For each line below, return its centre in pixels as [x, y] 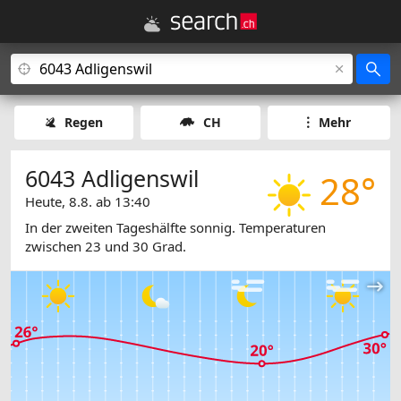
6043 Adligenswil [112, 178]
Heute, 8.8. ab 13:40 [88, 201]
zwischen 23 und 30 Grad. [106, 247]
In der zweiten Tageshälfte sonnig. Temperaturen [175, 228]
